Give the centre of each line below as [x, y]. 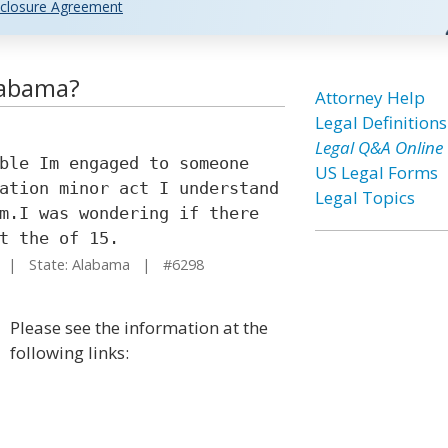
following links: [69, 352]
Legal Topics [364, 197]
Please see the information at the [139, 327]
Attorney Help [369, 97]
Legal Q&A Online [378, 147]
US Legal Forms [376, 172]
